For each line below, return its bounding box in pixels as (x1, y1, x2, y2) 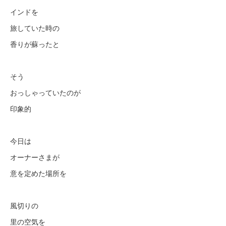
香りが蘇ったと (10, 39, 60, 49)
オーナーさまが (10, 152, 60, 162)
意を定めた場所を (10, 168, 67, 178)
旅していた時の (10, 23, 60, 33)
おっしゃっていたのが (10, 87, 81, 97)
